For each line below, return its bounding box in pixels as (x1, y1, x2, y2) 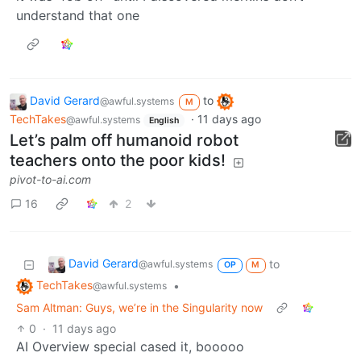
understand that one (16, 6, 139, 23)
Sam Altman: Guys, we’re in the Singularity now (16, 301, 263, 315)
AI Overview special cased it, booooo (16, 338, 244, 355)
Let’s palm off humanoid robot (10, 131, 239, 151)
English (148, 114, 179, 126)
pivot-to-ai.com (10, 172, 91, 187)
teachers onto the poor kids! (10, 151, 226, 171)
